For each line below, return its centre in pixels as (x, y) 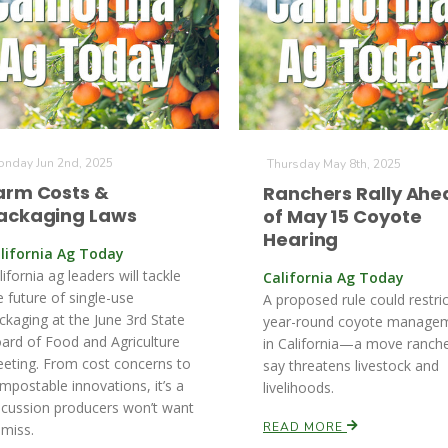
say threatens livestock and (351, 365)
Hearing (301, 239)
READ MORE (305, 427)
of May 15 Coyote (342, 216)
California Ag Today (333, 277)
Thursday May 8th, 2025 (334, 164)
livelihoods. (298, 387)
